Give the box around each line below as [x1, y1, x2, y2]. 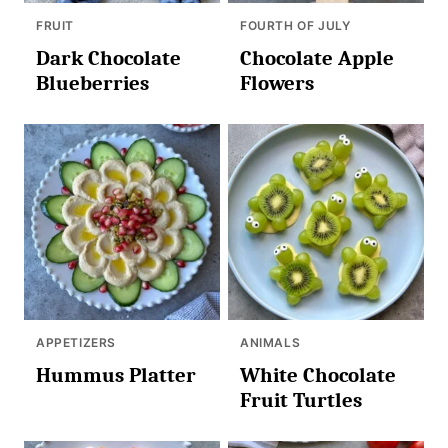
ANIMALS [240, 334, 301, 350]
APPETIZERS [36, 334, 116, 350]
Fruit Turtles [240, 387, 362, 412]
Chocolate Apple [240, 45, 394, 70]
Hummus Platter [36, 362, 196, 387]
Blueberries [36, 70, 149, 95]
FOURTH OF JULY [240, 17, 351, 33]
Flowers [240, 70, 314, 95]
